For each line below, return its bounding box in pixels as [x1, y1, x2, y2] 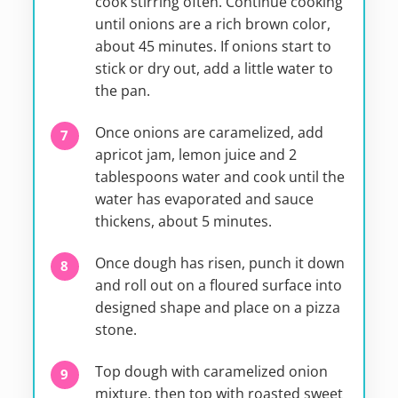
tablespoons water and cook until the [94, 166, 345, 187]
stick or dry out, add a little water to [94, 58, 333, 78]
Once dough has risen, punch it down [94, 252, 345, 273]
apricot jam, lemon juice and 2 [94, 144, 297, 164]
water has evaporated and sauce [94, 188, 314, 209]
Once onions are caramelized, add [94, 122, 323, 142]
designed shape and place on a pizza [94, 297, 340, 317]
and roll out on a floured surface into [94, 275, 342, 295]
